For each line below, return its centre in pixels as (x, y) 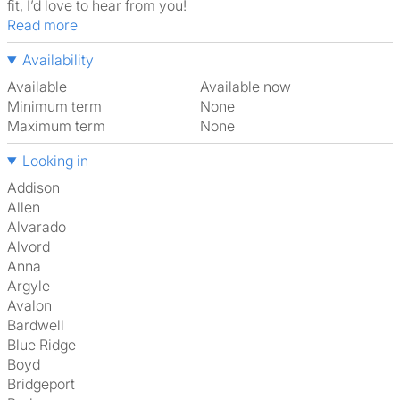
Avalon (34, 305)
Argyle (33, 286)
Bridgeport (46, 384)
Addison (38, 187)
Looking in (55, 161)
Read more (47, 25)
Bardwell (40, 325)
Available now (250, 87)
